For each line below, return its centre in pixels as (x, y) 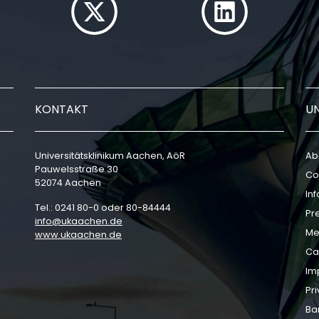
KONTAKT (62, 109)
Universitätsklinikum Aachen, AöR (110, 156)
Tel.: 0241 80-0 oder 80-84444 (103, 208)
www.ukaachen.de (78, 235)
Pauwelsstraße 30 (77, 169)
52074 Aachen (68, 183)
